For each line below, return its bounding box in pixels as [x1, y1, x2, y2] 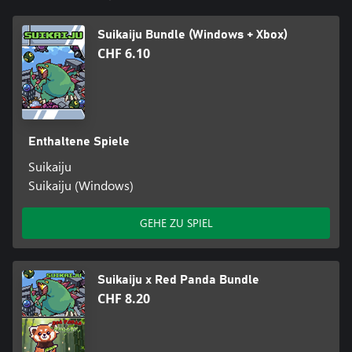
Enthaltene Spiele [27, 135, 130, 148]
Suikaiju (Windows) [27, 177, 134, 194]
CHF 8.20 [97, 290, 150, 308]
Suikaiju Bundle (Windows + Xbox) [97, 28, 288, 42]
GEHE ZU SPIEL [139, 215, 213, 231]
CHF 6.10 [97, 45, 150, 63]
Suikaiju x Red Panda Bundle [97, 273, 259, 287]
